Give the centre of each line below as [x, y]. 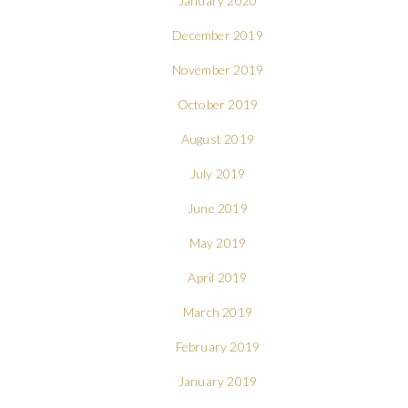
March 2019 [217, 311]
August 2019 [218, 138]
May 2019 [218, 242]
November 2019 [218, 69]
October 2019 [218, 104]
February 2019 [218, 346]
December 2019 [218, 35]
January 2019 [218, 381]
